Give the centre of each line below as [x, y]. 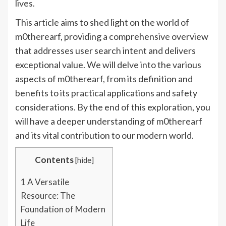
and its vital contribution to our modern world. [104, 135]
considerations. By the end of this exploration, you [113, 107]
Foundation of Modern [63, 209]
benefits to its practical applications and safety [106, 93]
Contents [54, 160]
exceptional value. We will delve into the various [108, 65]
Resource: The [48, 196]
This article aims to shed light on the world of [102, 22]
